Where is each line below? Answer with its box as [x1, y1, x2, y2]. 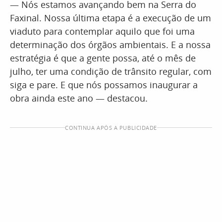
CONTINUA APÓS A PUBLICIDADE [65, 124, 157, 131]
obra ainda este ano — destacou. [10, 92, 148, 104]
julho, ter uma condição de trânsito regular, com [10, 65, 212, 77]
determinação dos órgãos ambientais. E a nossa [10, 39, 211, 51]
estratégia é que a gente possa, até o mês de [10, 52, 196, 64]
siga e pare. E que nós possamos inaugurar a [10, 79, 198, 91]
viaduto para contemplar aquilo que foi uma [10, 25, 195, 37]
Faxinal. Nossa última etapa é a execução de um [10, 12, 211, 24]
